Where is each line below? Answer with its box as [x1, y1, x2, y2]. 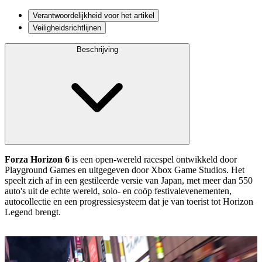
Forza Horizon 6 [5, 154, 70, 164]
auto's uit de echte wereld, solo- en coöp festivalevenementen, [5, 185, 232, 196]
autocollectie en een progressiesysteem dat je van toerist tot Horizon [5, 196, 253, 206]
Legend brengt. [5, 206, 61, 217]
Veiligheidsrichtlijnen [33, 23, 101, 32]
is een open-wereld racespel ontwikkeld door [70, 154, 237, 164]
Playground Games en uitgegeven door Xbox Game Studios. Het [5, 164, 244, 175]
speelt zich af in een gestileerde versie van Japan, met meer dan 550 [5, 175, 253, 185]
